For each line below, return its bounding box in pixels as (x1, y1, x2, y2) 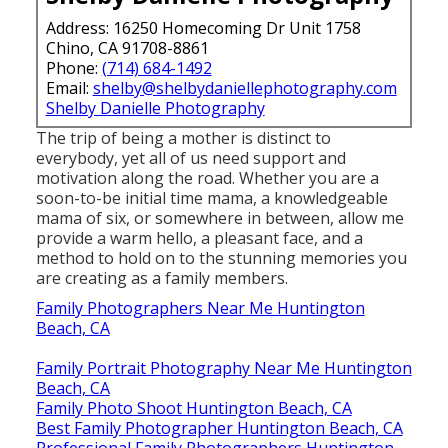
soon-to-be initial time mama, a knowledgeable (35, 186, 388, 209)
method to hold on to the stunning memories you (35, 246, 407, 269)
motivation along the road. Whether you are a (35, 166, 379, 189)
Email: (45, 76, 93, 99)
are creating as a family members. (35, 266, 288, 289)
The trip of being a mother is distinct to (35, 126, 331, 149)
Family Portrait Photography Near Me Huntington (35, 356, 412, 379)
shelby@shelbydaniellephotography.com (92, 76, 397, 99)
